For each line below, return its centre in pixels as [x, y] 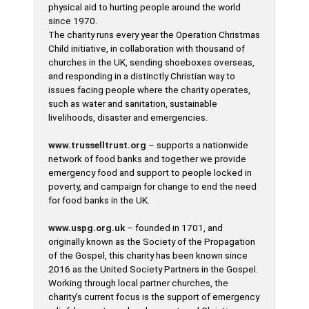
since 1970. [73, 21]
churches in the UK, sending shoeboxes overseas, [152, 62]
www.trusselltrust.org [98, 145]
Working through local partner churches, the [139, 283]
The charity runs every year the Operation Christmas [154, 35]
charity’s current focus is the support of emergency [154, 297]
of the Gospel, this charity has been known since [148, 256]
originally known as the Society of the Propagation [152, 242]
